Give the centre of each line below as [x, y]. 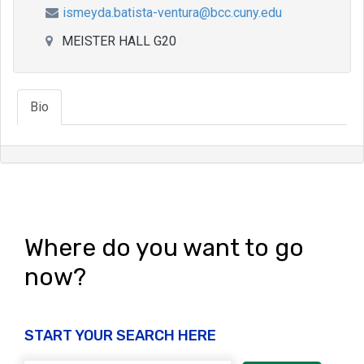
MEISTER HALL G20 [117, 41]
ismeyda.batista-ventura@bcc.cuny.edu [172, 13]
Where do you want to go [164, 248]
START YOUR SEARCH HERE [120, 336]
